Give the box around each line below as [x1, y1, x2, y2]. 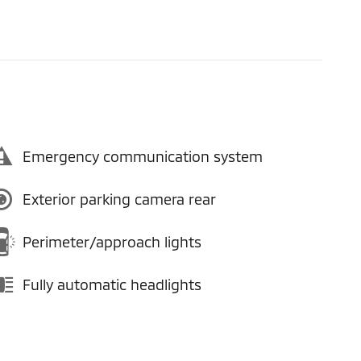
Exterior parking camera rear [23, 190, 216, 208]
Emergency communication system [23, 147, 263, 165]
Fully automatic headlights [23, 276, 201, 293]
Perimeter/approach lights [23, 233, 201, 251]
